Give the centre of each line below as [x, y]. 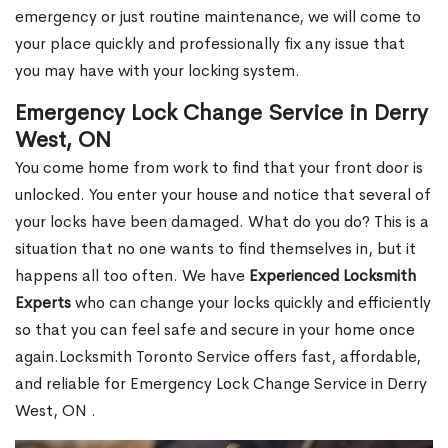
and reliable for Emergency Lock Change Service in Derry [221, 384]
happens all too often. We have [132, 276]
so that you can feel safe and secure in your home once [215, 330]
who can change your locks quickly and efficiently [251, 303]
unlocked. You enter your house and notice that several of [223, 195]
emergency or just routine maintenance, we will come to [218, 17]
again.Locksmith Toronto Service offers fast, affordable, [218, 357]
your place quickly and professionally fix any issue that [210, 44]
